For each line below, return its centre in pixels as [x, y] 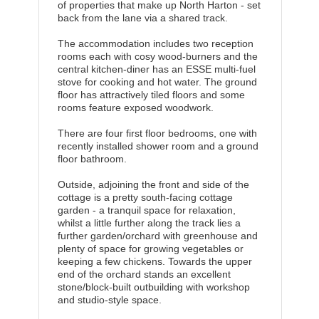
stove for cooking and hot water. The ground [157, 82]
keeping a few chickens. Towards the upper [155, 261]
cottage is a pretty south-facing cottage [145, 197]
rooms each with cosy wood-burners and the [158, 56]
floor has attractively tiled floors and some [151, 95]
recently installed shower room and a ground [158, 146]
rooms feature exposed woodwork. [136, 108]
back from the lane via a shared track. [143, 18]
